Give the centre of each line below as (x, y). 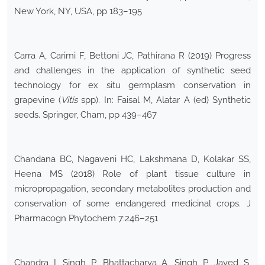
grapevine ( (38, 100)
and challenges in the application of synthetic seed (132, 71)
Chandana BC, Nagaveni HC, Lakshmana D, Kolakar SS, (132, 159)
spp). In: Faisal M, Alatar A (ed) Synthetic (164, 100)
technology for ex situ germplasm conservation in (132, 85)
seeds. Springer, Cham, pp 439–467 (85, 115)
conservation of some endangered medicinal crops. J (132, 204)
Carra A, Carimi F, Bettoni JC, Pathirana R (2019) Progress (132, 56)
